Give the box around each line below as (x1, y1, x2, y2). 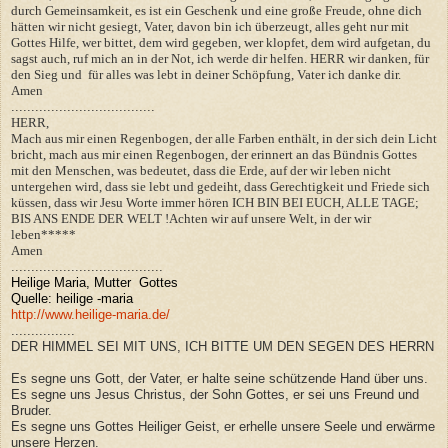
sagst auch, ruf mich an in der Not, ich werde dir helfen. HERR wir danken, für (11, 50, 432, 66)
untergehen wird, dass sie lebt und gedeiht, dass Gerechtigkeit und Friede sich (11, 178, 430, 194)
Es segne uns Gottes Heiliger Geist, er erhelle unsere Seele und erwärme (11, 418, 435, 434)
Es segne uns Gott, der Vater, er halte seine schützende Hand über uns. (11, 370, 428, 386)
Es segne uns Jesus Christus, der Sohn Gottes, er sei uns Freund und (11, 386, 419, 402)
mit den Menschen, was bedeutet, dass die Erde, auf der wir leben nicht (11, 162, 391, 178)
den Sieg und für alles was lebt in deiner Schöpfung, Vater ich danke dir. (11, 66, 401, 82)
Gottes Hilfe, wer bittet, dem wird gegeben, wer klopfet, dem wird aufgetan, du (11, 34, 431, 50)
